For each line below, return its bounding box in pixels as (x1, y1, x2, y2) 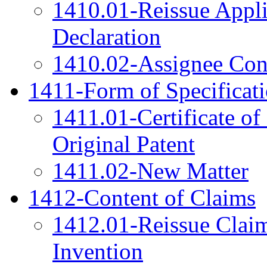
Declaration (52, 24, 161, 50)
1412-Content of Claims (29, 185, 256, 211)
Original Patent (52, 131, 195, 157)
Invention (52, 238, 143, 265)
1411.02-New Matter (52, 158, 249, 184)
